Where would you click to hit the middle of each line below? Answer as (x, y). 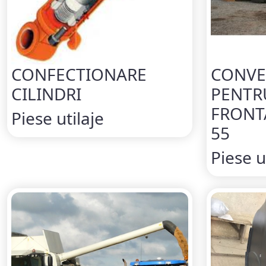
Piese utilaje (58, 118)
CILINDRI (46, 94)
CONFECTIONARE (79, 74)
